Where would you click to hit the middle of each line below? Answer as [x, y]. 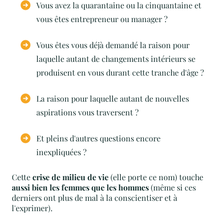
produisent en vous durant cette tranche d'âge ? [120, 72]
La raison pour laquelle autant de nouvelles [113, 98]
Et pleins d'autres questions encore [98, 138]
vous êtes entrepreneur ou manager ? [102, 19]
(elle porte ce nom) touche [156, 177]
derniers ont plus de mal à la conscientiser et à [95, 198]
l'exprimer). [32, 208]
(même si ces [173, 187]
